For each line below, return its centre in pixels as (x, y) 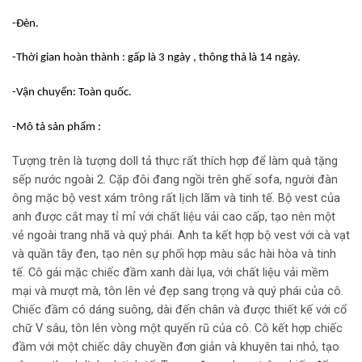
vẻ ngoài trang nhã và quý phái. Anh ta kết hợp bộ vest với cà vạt (181, 235)
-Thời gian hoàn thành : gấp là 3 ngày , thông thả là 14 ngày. (156, 58)
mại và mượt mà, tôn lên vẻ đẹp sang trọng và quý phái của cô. (178, 291)
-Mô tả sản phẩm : (58, 128)
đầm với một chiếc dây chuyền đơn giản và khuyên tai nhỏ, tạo (176, 347)
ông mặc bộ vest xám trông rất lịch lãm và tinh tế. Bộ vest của (176, 198)
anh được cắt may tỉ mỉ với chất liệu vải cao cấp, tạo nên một (174, 217)
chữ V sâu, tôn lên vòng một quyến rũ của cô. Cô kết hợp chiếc (177, 328)
